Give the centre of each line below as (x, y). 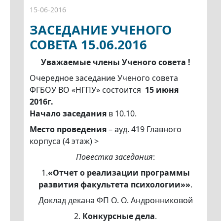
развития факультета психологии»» (114, 185)
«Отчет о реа (74, 173)
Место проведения (68, 129)
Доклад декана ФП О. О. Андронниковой (115, 201)
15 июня (162, 90)
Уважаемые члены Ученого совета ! (115, 62)
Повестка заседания (114, 157)
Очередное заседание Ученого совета (104, 78)
